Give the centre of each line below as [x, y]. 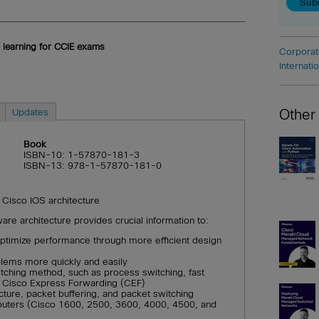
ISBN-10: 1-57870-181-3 [81, 155]
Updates [31, 112]
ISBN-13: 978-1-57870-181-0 [92, 166]
